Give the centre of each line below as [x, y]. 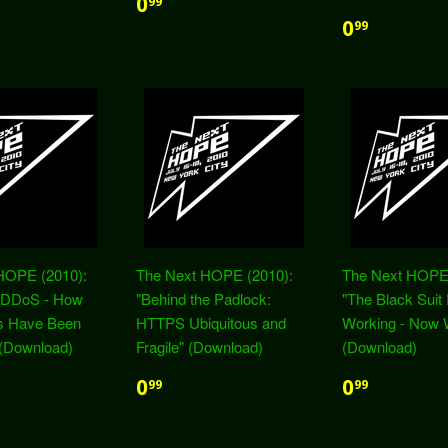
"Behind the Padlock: [203, 298]
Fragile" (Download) [199, 346]
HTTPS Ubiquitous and [211, 322]
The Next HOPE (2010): [214, 274]
